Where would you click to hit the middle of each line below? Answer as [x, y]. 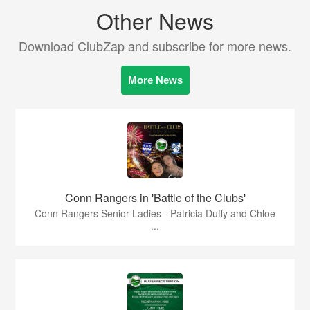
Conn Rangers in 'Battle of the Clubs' [155, 198]
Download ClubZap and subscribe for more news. [155, 46]
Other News [155, 20]
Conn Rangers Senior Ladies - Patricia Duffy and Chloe [155, 213]
